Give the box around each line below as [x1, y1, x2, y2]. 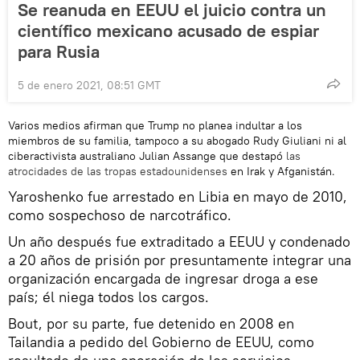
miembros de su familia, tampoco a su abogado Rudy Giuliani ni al [8, 133, 346, 148]
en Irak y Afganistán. [231, 163, 338, 178]
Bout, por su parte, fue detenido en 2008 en [8, 313, 294, 333]
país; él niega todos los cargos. [8, 287, 209, 306]
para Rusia [18, 39, 100, 63]
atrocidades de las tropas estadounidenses [8, 163, 227, 178]
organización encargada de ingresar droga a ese [8, 268, 318, 288]
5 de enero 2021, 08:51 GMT [18, 77, 161, 92]
